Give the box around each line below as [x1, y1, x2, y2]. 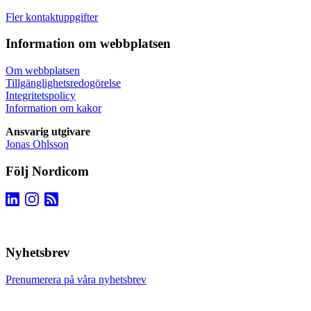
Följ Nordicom [6, 163, 89, 178]
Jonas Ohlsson [6, 138, 69, 151]
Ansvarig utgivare [6, 126, 90, 138]
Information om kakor [6, 102, 101, 115]
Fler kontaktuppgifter [6, 10, 98, 23]
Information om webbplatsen [6, 36, 171, 51]
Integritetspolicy [6, 90, 76, 102]
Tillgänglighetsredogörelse [6, 77, 121, 90]
